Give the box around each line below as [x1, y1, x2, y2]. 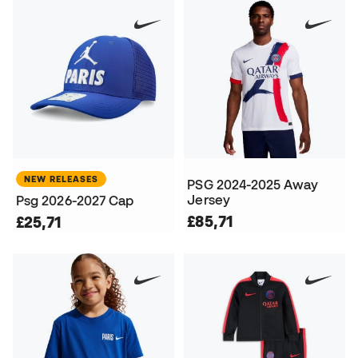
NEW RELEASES [24, 174, 98, 185]
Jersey [187, 193, 230, 208]
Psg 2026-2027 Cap [16, 193, 134, 209]
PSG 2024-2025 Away [187, 177, 318, 193]
